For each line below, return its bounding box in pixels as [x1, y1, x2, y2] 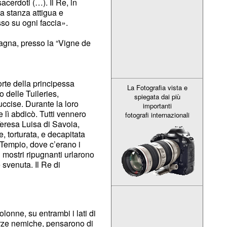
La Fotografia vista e [127, 83, 187, 93]
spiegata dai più [134, 92, 180, 102]
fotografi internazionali [125, 110, 190, 120]
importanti [142, 101, 172, 111]
